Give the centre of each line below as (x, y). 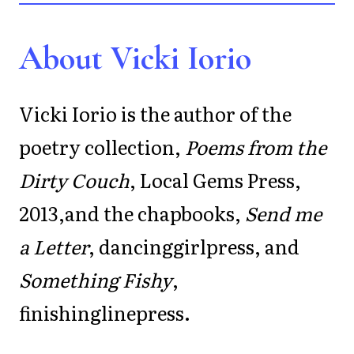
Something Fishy (96, 279)
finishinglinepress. (105, 313)
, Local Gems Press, (215, 180)
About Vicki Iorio (135, 58)
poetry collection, (102, 147)
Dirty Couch (74, 180)
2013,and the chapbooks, (132, 213)
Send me (283, 213)
